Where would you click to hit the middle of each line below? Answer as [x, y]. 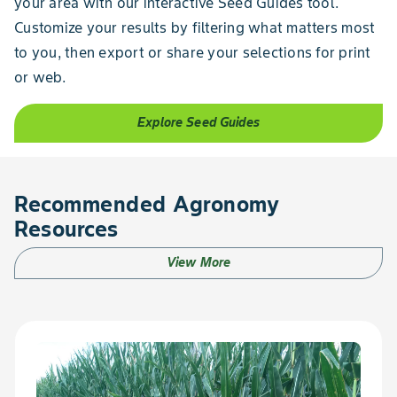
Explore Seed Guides [198, 123]
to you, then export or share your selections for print [193, 52]
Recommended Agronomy [147, 204]
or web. [40, 77]
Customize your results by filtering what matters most [195, 27]
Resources [66, 229]
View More [198, 263]
